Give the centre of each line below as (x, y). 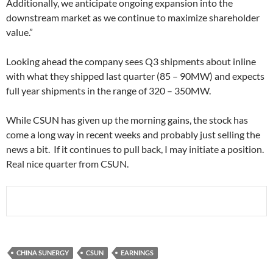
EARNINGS (137, 253)
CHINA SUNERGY (43, 253)
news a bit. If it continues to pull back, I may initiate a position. (136, 149)
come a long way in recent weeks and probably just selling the (133, 134)
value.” (19, 32)
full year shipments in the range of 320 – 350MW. (109, 90)
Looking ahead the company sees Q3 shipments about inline (131, 61)
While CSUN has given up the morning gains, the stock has (127, 120)
